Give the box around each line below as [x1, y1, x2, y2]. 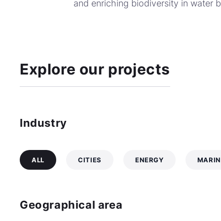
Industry [20, 116, 67, 129]
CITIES [77, 156, 102, 164]
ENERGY [135, 156, 164, 164]
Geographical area [20, 198, 123, 211]
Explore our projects [20, 60, 170, 78]
